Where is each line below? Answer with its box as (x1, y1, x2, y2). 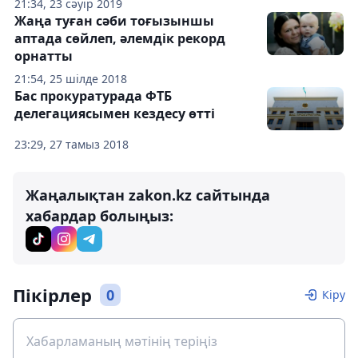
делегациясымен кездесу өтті (14, 105, 215, 123)
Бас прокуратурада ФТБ (14, 87, 172, 105)
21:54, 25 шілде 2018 (14, 71, 127, 87)
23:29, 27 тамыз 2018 (14, 137, 129, 153)
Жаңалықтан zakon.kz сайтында (26, 185, 270, 205)
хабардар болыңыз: (26, 206, 173, 226)
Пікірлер (13, 283, 92, 308)
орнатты (14, 47, 73, 66)
